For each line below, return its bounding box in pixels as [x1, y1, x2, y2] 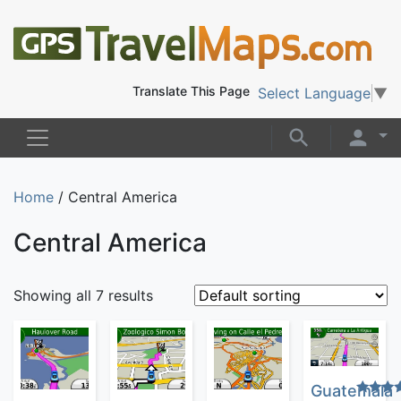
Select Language [258, 83, 371, 102]
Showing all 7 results [13, 286, 153, 304]
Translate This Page [132, 82, 250, 98]
